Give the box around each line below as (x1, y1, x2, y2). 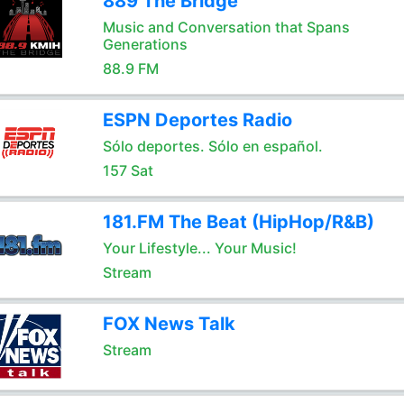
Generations (102, 35, 188, 53)
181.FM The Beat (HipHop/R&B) (102, 211, 374, 233)
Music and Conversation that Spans (102, 18, 350, 36)
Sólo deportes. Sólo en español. (102, 137, 323, 155)
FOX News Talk (102, 313, 235, 335)
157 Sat (102, 161, 153, 179)
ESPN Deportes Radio (102, 109, 292, 131)
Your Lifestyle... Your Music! (102, 239, 297, 257)
